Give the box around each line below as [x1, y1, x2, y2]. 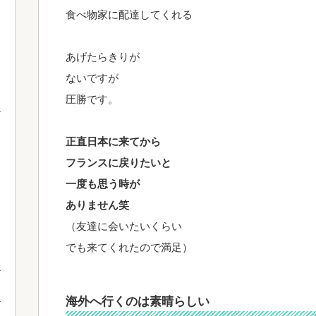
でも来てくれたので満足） [66, 241, 193, 253]
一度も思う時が [66, 178, 140, 190]
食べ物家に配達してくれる [66, 8, 193, 20]
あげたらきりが [66, 51, 140, 63]
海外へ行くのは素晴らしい [66, 295, 209, 308]
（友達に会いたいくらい [66, 220, 182, 232]
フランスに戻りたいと [66, 157, 171, 169]
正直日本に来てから [66, 135, 161, 147]
